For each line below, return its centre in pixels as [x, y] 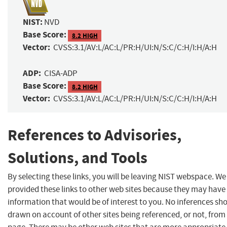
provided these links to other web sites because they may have [117, 189]
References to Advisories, [94, 135]
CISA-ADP [61, 73]
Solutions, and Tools [78, 158]
